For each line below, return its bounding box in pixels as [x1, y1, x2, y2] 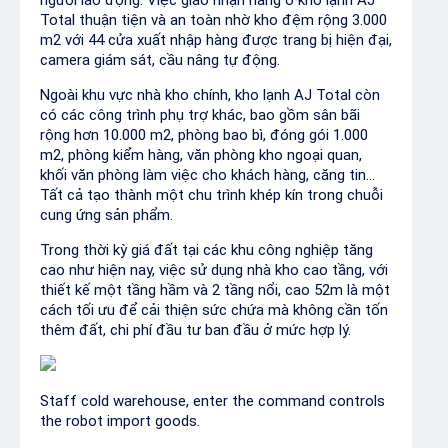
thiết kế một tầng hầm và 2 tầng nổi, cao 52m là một [40, 281, 390, 299]
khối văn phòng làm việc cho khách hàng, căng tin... [40, 166, 375, 184]
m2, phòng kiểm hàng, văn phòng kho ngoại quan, [40, 146, 362, 164]
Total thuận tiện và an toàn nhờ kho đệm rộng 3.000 [40, 11, 387, 29]
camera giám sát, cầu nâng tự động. [40, 51, 280, 69]
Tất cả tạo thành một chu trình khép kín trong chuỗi [40, 186, 383, 204]
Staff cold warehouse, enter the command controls [40, 392, 385, 410]
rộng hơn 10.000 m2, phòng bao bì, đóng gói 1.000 [40, 126, 368, 144]
